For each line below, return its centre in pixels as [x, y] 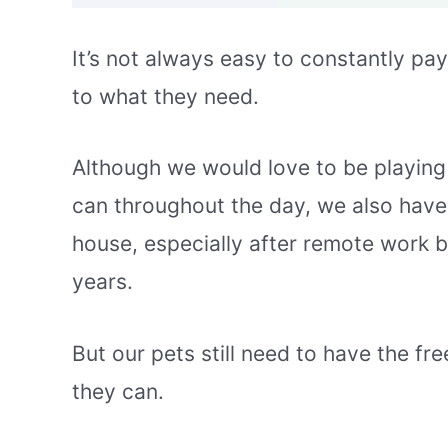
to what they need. [165, 96]
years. [102, 282]
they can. [118, 391]
